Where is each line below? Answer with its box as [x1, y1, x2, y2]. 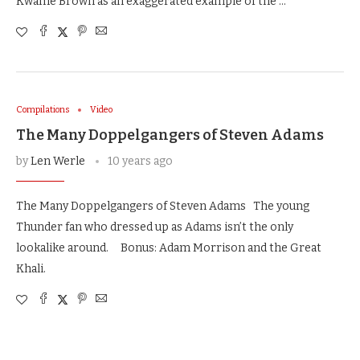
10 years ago [108, 154, 173, 168]
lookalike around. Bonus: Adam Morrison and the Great [16, 241, 321, 255]
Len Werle [31, 154, 85, 168]
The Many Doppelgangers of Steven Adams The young [16, 199, 309, 213]
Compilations [16, 104, 70, 115]
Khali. [16, 262, 46, 276]
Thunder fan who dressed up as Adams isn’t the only [16, 220, 293, 234]
